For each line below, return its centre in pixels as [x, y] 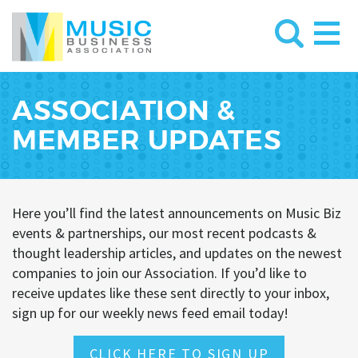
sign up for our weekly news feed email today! [150, 313]
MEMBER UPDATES [147, 140]
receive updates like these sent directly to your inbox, [171, 293]
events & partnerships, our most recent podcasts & [164, 233]
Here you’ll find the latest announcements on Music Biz [177, 213]
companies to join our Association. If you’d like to [159, 273]
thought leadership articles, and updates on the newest [177, 253]
